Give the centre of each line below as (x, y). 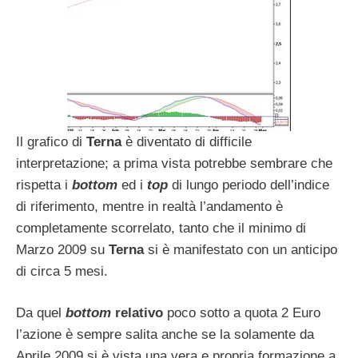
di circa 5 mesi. (62, 271)
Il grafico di (51, 141)
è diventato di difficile (189, 141)
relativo (141, 313)
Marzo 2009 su (62, 249)
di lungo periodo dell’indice (251, 185)
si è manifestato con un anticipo (243, 249)
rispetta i (44, 185)
